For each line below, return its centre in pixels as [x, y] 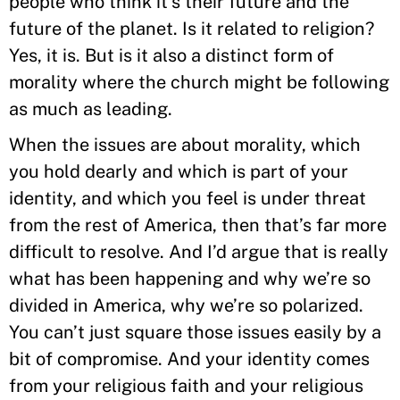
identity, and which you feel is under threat [187, 198]
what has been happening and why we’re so [190, 279]
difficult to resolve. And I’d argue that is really [199, 252]
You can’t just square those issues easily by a [195, 332]
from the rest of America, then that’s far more [198, 225]
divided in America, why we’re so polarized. [186, 305]
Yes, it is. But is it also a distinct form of [171, 55]
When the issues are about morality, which [185, 145]
